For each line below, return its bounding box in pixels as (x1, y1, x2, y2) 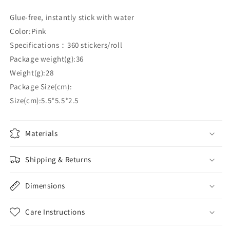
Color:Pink (10, 26, 46, 36)
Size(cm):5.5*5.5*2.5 (10, 95, 79, 105)
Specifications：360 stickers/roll (10, 40, 123, 50)
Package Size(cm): (10, 81, 72, 91)
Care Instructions (25, 206, 85, 217)
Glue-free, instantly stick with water (10, 12, 135, 22)
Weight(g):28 (10, 67, 54, 78)
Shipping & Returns (25, 154, 91, 164)
